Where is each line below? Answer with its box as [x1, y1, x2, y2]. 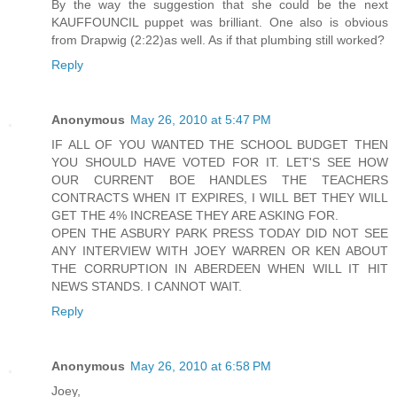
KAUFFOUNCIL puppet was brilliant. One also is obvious [51, 14, 388, 29]
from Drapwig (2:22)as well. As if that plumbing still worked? [51, 32, 385, 47]
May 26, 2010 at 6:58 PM [130, 358, 271, 373]
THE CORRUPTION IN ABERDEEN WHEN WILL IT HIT [51, 261, 388, 276]
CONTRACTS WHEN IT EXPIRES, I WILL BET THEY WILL [51, 190, 388, 205]
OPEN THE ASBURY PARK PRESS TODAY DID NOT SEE [51, 225, 388, 240]
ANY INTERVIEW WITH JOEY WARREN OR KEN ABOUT [51, 243, 388, 258]
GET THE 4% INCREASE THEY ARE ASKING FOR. [51, 207, 339, 222]
